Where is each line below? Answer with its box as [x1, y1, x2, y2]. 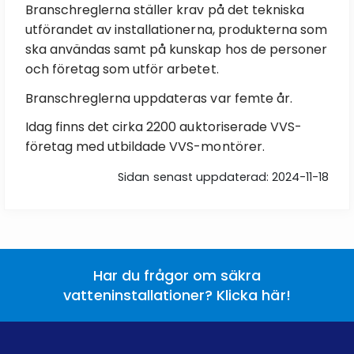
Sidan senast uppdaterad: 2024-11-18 [118, 168, 330, 185]
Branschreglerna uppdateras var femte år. [24, 88, 292, 107]
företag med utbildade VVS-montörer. [24, 137, 265, 156]
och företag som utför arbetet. [24, 60, 219, 79]
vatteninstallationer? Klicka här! [63, 284, 291, 305]
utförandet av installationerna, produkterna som [24, 21, 328, 40]
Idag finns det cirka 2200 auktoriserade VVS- [24, 118, 303, 137]
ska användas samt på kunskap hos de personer [24, 40, 328, 59]
